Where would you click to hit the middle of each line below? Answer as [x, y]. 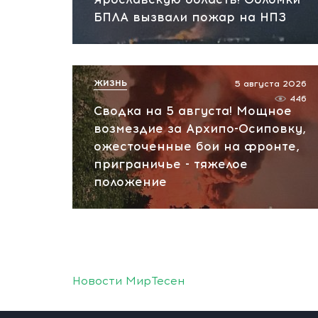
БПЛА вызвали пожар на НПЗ [190, 17]
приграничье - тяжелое [171, 164]
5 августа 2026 [271, 84]
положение [130, 182]
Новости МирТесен [128, 281]
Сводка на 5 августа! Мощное [193, 111]
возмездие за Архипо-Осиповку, [200, 128]
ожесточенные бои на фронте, [197, 146]
